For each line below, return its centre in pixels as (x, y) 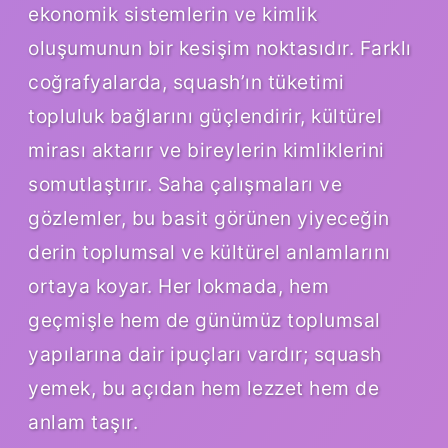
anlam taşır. (83, 422)
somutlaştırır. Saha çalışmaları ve (185, 184)
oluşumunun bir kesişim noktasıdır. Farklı (220, 48)
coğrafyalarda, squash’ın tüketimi (186, 82)
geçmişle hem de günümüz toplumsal (204, 320)
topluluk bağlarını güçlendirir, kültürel (205, 116)
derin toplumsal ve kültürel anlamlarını (209, 252)
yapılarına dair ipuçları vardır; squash (205, 354)
